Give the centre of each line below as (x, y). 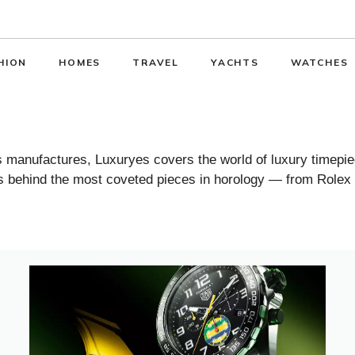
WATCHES (319, 62)
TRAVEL (156, 62)
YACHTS (235, 62)
